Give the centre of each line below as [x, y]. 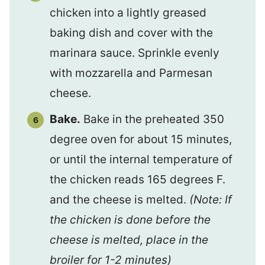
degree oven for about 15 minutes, [141, 139]
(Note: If [211, 199]
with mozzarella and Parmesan [131, 73]
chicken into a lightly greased [128, 13]
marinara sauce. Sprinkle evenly [135, 53]
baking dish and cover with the [131, 33]
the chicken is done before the [130, 219]
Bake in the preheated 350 [152, 119]
